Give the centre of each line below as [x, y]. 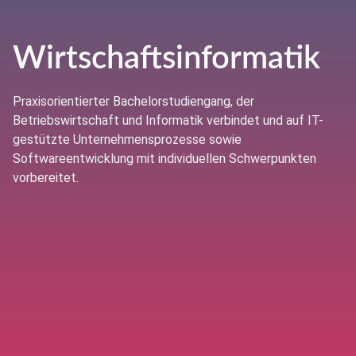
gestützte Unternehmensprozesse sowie [127, 139]
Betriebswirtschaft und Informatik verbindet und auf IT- [168, 120]
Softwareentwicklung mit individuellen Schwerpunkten [164, 158]
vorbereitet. [46, 177]
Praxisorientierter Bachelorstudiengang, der [133, 101]
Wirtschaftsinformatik [166, 58]
